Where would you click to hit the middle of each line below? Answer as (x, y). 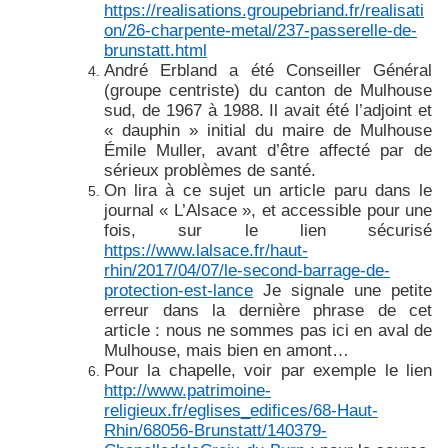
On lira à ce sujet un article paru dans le (268, 189)
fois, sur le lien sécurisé (268, 229)
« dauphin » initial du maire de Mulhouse (268, 129)
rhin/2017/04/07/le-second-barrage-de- (247, 269)
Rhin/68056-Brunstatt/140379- (215, 429)
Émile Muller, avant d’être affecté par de (268, 149)
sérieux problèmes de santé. (210, 169)
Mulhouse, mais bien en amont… (226, 349)
